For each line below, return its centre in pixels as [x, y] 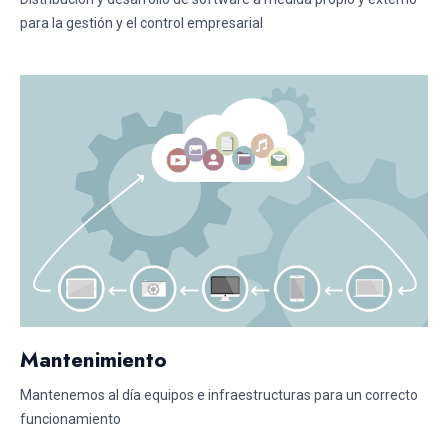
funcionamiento [70, 418]
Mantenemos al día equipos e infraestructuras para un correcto [219, 394]
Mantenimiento [93, 359]
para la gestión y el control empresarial [141, 22]
